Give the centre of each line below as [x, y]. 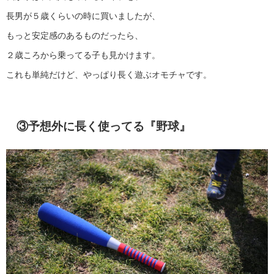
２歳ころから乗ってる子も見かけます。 [83, 55]
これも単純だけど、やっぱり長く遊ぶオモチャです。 [109, 75]
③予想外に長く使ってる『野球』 [103, 127]
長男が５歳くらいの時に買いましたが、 [83, 16]
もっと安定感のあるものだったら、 [75, 36]
